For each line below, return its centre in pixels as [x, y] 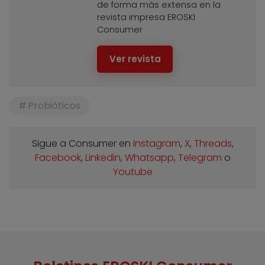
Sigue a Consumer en [82, 143]
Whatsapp [149, 157]
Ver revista [135, 59]
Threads [213, 143]
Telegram [200, 157]
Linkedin [103, 157]
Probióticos [54, 105]
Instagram [156, 143]
